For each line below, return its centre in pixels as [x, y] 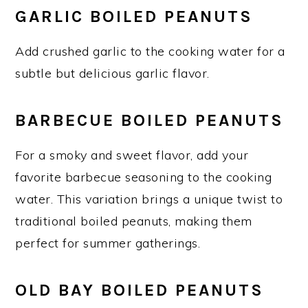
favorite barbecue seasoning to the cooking [144, 177]
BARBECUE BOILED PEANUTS [150, 120]
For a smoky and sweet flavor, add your [132, 155]
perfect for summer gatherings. [108, 243]
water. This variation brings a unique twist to [149, 199]
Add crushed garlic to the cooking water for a [150, 51]
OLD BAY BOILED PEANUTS [140, 289]
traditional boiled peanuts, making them [134, 221]
